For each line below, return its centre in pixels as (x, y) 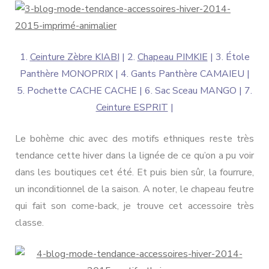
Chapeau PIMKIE (172, 57)
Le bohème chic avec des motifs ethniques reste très (134, 138)
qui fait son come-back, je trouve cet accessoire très (134, 206)
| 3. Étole (228, 57)
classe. (29, 222)
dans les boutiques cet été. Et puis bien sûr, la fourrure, (134, 172)
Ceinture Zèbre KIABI (74, 57)
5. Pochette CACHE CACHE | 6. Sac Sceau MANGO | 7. (134, 90)
